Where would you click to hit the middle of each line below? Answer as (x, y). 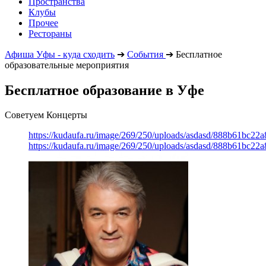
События (145, 54)
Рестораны (50, 33)
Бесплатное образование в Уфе (104, 90)
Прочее (43, 23)
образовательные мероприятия (67, 65)
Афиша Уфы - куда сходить (60, 54)
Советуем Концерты (46, 115)
